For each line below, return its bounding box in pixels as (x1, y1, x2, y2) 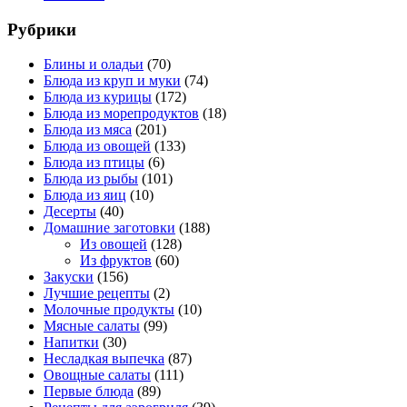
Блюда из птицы (44, 154, 144, 171)
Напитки (44, 334, 99, 351)
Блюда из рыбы (44, 171, 138, 187)
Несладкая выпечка (44, 351, 164, 367)
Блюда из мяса (44, 122, 132, 138)
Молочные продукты (44, 302, 174, 318)
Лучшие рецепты (44, 285, 150, 302)
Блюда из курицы (44, 89, 152, 105)
